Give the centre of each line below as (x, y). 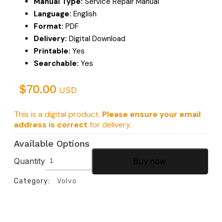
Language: (53, 14)
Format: (49, 26)
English (84, 14)
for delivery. (110, 124)
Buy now (150, 161)
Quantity (29, 161)
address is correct (51, 124)
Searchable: (56, 63)
